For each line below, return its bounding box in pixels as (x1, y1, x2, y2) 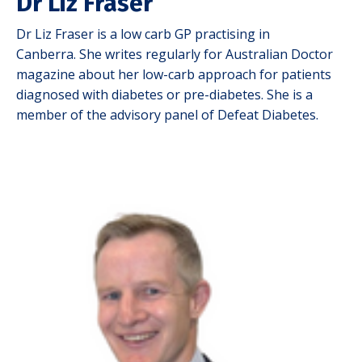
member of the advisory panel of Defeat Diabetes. (16, 106, 318, 124)
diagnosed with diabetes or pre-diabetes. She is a (16, 86, 313, 104)
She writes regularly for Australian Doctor (79, 45, 333, 64)
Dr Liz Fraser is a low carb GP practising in (16, 25, 270, 44)
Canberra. (16, 45, 79, 64)
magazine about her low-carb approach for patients (16, 65, 331, 84)
